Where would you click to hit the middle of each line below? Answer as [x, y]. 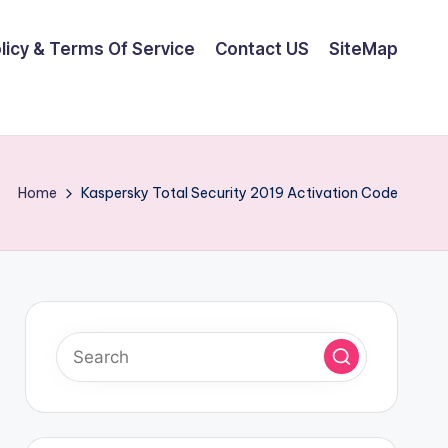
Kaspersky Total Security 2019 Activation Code [239, 192]
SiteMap [363, 48]
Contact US [262, 48]
